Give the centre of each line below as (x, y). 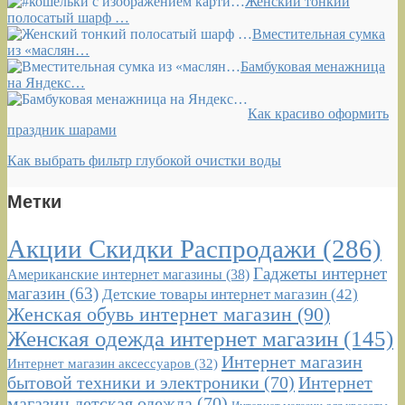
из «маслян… (48, 50)
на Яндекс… (46, 83)
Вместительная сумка (319, 34)
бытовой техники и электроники (133, 382)
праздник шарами (62, 130)
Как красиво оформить (318, 113)
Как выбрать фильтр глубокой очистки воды (144, 160)
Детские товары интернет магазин (215, 294)
